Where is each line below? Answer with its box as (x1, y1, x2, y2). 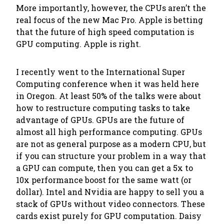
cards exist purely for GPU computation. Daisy (16, 210, 201, 221)
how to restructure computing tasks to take (16, 102, 190, 113)
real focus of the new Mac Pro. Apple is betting (16, 14, 203, 25)
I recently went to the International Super (16, 66, 185, 77)
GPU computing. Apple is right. (16, 38, 141, 49)
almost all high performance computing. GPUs (16, 126, 202, 137)
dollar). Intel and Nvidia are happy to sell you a (16, 186, 204, 197)
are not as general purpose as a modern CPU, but (16, 138, 206, 149)
